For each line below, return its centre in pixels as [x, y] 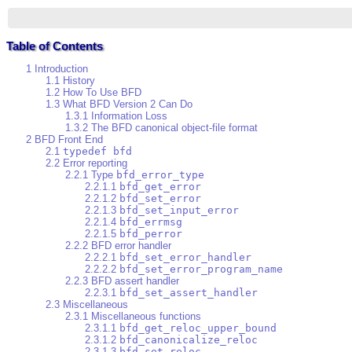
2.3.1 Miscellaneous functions [133, 317]
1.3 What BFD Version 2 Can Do [119, 104]
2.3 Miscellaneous [87, 305]
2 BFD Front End [64, 140]
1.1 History [70, 81]
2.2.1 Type [91, 175]
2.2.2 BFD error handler [118, 246]
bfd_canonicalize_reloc [189, 340]
